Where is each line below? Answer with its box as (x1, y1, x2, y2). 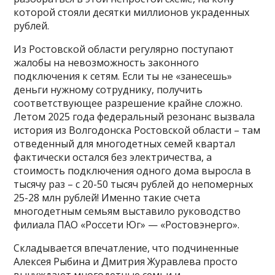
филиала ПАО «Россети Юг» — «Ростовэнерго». (14, 217, 240, 231)
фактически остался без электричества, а (14, 150, 212, 164)
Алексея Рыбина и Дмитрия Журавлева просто (14, 254, 238, 268)
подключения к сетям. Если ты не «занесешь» (14, 69, 233, 83)
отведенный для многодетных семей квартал (14, 136, 236, 150)
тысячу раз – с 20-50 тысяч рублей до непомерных (14, 177, 254, 191)
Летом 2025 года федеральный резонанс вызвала (14, 109, 255, 123)
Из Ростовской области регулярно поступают (14, 42, 234, 56)
